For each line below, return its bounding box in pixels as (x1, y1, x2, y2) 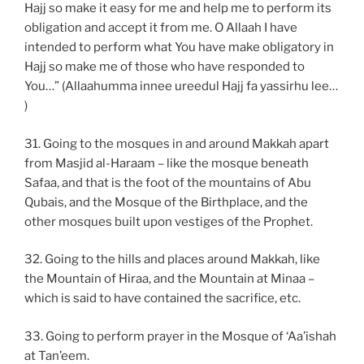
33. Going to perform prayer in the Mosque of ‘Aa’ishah (24, 328, 336, 344)
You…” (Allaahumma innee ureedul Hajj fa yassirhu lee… (24, 79, 338, 94)
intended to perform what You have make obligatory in (24, 40, 334, 55)
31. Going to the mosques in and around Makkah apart (24, 136, 329, 151)
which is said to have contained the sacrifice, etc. (24, 291, 301, 306)
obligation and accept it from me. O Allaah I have (24, 20, 297, 36)
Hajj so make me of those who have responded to (24, 59, 305, 75)
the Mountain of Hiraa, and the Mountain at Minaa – (24, 271, 314, 287)
